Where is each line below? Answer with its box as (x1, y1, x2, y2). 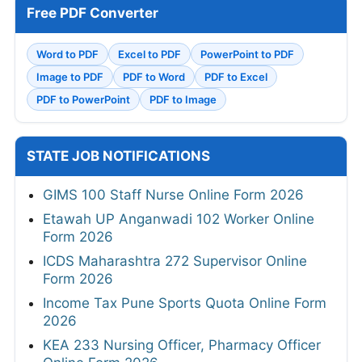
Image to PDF (36, 70, 103, 84)
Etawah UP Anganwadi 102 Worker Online (43, 211, 314, 228)
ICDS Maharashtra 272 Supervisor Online (43, 253, 307, 270)
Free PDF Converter (27, 5, 158, 22)
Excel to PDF (118, 48, 181, 61)
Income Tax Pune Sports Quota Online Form (43, 295, 326, 312)
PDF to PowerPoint (36, 93, 130, 107)
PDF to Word (123, 70, 185, 84)
